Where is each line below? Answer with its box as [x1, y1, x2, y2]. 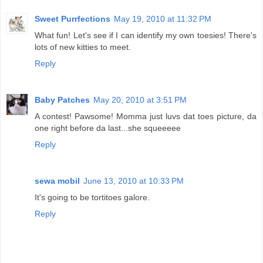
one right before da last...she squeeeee [35, 123, 181, 133]
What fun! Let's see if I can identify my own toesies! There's [35, 30, 257, 40]
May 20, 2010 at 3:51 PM [93, 95, 187, 104]
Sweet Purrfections [35, 14, 110, 23]
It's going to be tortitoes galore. [35, 192, 150, 202]
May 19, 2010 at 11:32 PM [114, 14, 211, 23]
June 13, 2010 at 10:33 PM [83, 176, 184, 186]
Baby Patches [35, 95, 90, 104]
